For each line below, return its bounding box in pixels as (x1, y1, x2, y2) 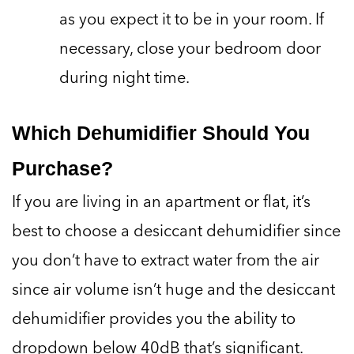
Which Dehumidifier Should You (12, 122, 310, 145)
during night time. (59, 65, 190, 89)
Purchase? (12, 157, 113, 180)
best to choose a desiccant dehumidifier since (12, 218, 341, 243)
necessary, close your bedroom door (59, 36, 321, 60)
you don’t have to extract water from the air (12, 247, 319, 272)
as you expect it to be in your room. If (59, 6, 324, 31)
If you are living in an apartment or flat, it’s (12, 189, 311, 213)
